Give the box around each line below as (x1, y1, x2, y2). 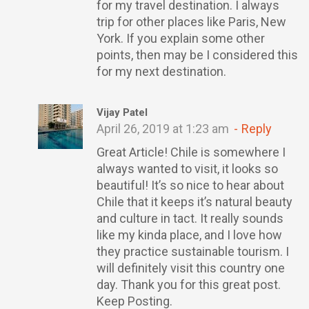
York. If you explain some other (97, 31, 265, 46)
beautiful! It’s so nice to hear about (97, 178, 284, 192)
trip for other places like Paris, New (97, 14, 286, 29)
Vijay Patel (97, 106, 148, 119)
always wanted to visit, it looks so (97, 161, 278, 176)
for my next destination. (97, 64, 226, 79)
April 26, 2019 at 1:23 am (97, 121, 232, 136)
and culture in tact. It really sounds (97, 211, 283, 226)
